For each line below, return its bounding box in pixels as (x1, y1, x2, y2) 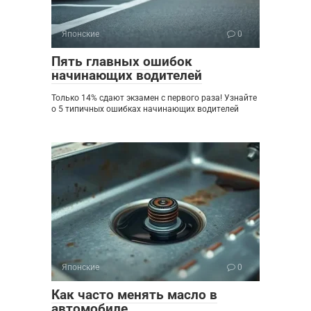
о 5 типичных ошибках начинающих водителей (51, 104, 239, 115)
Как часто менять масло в (51, 287, 217, 303)
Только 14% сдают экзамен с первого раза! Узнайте (51, 93, 257, 103)
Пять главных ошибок (51, 53, 192, 70)
